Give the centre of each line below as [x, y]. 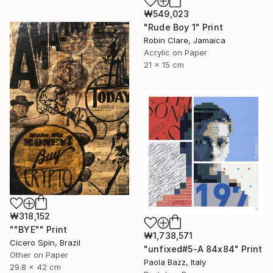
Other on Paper [39, 254]
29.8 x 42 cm [35, 267]
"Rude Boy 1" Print [183, 27]
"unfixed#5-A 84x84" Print [203, 249]
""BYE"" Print [39, 229]
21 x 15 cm [164, 64]
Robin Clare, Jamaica [185, 40]
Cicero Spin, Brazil [45, 242]
